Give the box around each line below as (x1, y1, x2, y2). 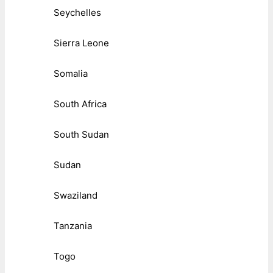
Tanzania (54, 220, 92, 232)
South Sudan (54, 129, 109, 141)
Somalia (54, 68, 88, 80)
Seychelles (54, 7, 101, 19)
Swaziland (54, 190, 97, 202)
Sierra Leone (54, 37, 109, 49)
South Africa (54, 98, 107, 110)
